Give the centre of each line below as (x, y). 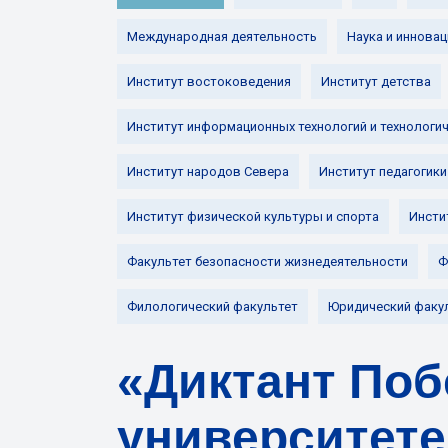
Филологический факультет (212, 306)
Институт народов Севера (208, 171)
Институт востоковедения (209, 81)
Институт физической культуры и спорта (253, 216)
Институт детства (376, 81)
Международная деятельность (222, 36)
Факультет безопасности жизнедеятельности (267, 261)
